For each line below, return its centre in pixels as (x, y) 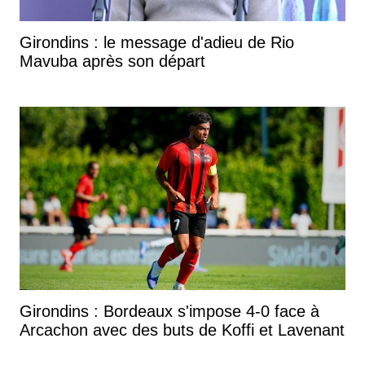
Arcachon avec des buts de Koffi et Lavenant (182, 330)
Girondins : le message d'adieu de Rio (157, 43)
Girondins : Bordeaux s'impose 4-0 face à (169, 312)
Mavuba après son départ (112, 62)
